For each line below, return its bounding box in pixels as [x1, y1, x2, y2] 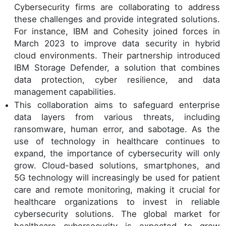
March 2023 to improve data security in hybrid [14, 38, 220, 48]
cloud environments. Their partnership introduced [14, 50, 220, 61]
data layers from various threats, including [14, 111, 220, 122]
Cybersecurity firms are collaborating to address [14, 2, 220, 12]
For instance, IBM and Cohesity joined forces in [14, 26, 220, 36]
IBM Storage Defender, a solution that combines [14, 62, 220, 73]
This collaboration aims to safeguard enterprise [14, 99, 220, 110]
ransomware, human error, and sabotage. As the [14, 124, 220, 134]
